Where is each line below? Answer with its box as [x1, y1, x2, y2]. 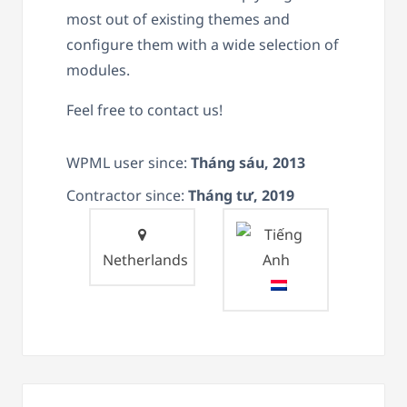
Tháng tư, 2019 [188, 184, 294, 205]
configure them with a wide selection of [66, 34, 339, 55]
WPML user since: [66, 152, 191, 173]
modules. [66, 59, 130, 80]
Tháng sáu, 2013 [191, 152, 305, 173]
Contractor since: [66, 184, 188, 205]
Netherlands [103, 249, 188, 270]
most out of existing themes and [66, 8, 290, 29]
